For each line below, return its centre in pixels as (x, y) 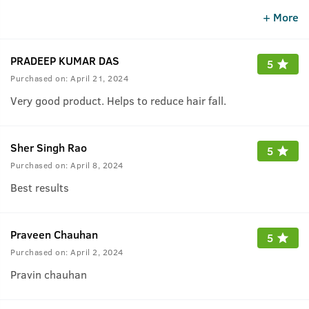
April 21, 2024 (99, 78)
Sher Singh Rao (49, 147)
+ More (281, 17)
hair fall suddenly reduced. (75, 13)
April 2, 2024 (97, 251)
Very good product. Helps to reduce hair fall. (118, 100)
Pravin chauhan (49, 274)
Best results (40, 187)
